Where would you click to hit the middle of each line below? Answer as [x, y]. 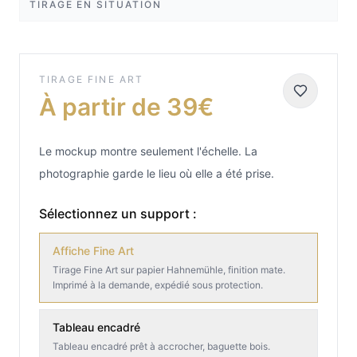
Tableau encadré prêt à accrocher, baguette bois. [161, 347]
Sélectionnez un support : [118, 214]
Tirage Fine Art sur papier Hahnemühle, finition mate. [169, 270]
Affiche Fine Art [93, 251]
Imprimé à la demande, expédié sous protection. [158, 285]
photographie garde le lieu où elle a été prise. [157, 174]
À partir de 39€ [126, 107]
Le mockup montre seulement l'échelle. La [148, 151]
